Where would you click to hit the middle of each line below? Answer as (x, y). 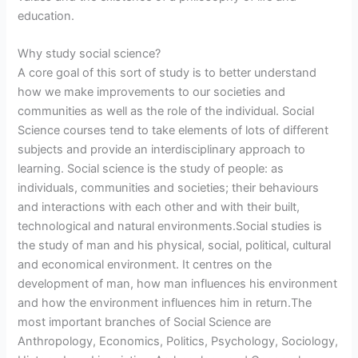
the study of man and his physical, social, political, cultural (175, 246)
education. (46, 16)
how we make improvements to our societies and (152, 92)
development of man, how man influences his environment (178, 284)
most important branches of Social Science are (145, 322)
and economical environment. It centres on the (145, 265)
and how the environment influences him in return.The (165, 303)
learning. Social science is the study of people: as (151, 169)
